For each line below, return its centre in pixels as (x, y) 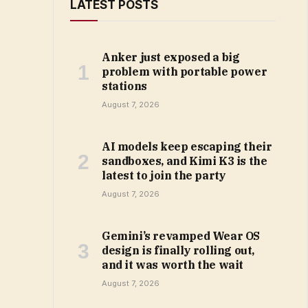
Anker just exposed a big (171, 57)
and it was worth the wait (173, 265)
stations (124, 86)
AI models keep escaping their (187, 146)
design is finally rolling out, (178, 250)
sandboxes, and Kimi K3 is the (185, 161)
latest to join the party (164, 175)
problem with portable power (185, 71)
